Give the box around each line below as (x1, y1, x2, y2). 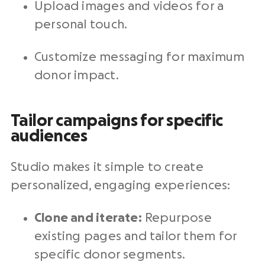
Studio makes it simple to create (11, 161, 203, 173)
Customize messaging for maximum (34, 51, 245, 63)
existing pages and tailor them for (34, 230, 237, 243)
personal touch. (34, 18, 128, 31)
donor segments (83, 248, 182, 261)
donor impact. (34, 69, 119, 82)
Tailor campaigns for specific (11, 112, 223, 129)
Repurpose (141, 212, 212, 224)
